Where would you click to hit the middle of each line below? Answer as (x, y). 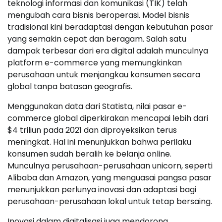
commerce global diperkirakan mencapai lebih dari (108, 118)
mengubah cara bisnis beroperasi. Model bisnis (98, 15)
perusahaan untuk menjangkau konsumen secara (104, 75)
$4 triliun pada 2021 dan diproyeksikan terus (92, 130)
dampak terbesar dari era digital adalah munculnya (108, 51)
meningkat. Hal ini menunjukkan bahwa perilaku (99, 142)
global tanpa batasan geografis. (70, 86)
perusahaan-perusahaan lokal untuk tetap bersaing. (110, 201)
